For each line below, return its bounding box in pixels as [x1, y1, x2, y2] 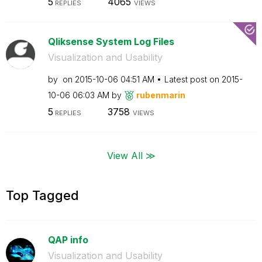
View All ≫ [106, 149, 156, 161]
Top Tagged [6, 187, 79, 203]
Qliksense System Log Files [47, 35, 174, 47]
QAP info [47, 233, 88, 246]
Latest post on [164, 74, 222, 84]
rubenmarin [136, 89, 185, 100]
